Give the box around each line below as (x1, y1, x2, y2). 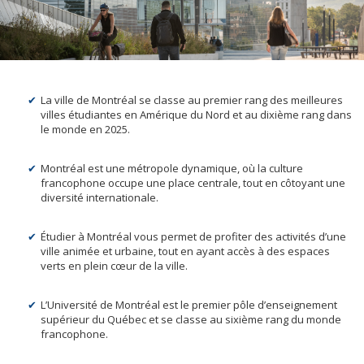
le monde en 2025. (41, 122, 130, 137)
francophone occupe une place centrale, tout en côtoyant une (41, 175, 345, 191)
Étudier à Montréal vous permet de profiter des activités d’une (41, 229, 346, 245)
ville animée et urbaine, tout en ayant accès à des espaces (41, 244, 330, 259)
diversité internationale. (41, 190, 158, 206)
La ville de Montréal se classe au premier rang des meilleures (41, 93, 343, 108)
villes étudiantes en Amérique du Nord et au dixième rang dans (41, 107, 352, 123)
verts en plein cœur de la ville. (41, 258, 188, 274)
